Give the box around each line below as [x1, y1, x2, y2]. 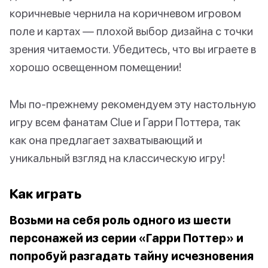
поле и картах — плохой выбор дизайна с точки [10, 24, 253, 38]
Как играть [10, 185, 81, 202]
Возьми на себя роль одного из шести [10, 213, 231, 227]
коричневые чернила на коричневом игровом [10, 6, 241, 20]
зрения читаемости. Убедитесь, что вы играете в [10, 42, 256, 56]
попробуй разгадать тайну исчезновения [10, 249, 254, 263]
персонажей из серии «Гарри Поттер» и [10, 231, 243, 245]
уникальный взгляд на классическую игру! [10, 151, 225, 165]
